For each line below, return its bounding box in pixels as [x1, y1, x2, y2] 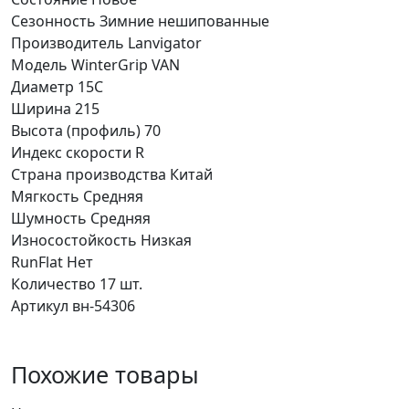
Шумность [11, 208, 87, 229]
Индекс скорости [11, 142, 131, 163]
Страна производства [11, 164, 166, 185]
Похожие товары [11, 359, 199, 391]
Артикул [11, 296, 68, 317]
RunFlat [11, 252, 63, 273]
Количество [11, 274, 96, 295]
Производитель [11, 33, 124, 54]
